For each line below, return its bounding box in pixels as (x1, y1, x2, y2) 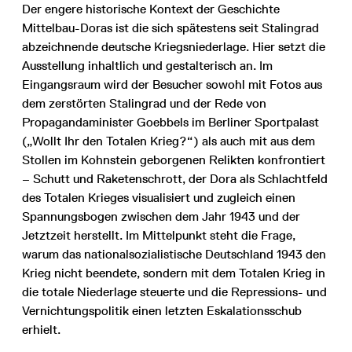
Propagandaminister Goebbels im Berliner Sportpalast (22, 115, 319, 130)
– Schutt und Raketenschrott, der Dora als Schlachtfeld (22, 171, 328, 187)
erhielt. (22, 322, 60, 338)
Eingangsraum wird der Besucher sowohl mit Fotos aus (22, 77, 322, 93)
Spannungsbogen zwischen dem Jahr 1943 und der (22, 209, 300, 225)
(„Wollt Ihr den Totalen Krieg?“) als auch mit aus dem (22, 134, 315, 149)
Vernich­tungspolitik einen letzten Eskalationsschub (22, 303, 302, 319)
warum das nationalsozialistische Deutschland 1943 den (22, 247, 326, 262)
